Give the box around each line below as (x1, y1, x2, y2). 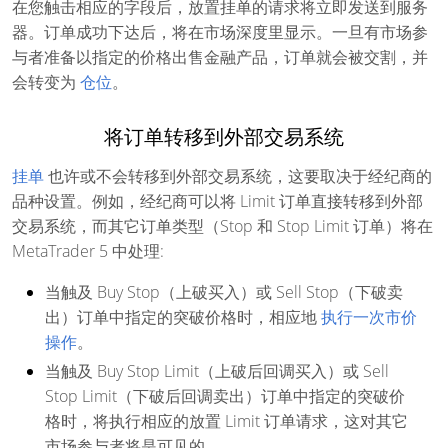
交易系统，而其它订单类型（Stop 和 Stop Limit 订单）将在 (12, 214, 433, 237)
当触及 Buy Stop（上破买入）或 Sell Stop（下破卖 (45, 280, 403, 303)
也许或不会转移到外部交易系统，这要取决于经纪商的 (44, 164, 432, 187)
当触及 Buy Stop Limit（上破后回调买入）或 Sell (45, 359, 389, 382)
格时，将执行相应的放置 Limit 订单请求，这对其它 (45, 409, 408, 432)
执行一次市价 (321, 305, 417, 328)
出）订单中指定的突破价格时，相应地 (45, 305, 321, 328)
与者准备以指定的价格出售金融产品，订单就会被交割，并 (12, 45, 428, 68)
